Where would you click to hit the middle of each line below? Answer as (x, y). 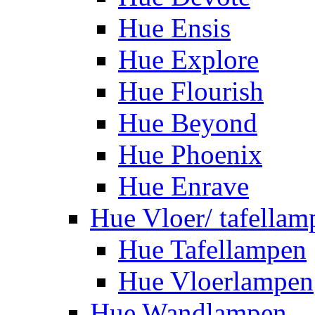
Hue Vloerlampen (216, 281)
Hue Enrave (184, 186)
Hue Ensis (174, 27)
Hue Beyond (188, 122)
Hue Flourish (191, 91)
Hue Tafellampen (212, 249)
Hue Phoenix (190, 154)
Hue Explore (188, 59)
